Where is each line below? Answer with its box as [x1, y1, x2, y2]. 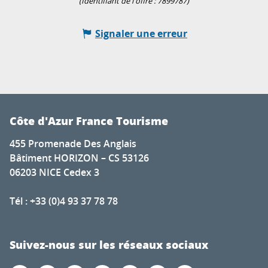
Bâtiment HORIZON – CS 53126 [10, 151, 149, 165]
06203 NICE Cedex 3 [10, 166, 99, 179]
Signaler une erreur [95, 27, 187, 41]
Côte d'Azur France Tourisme [10, 113, 168, 129]
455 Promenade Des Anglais [10, 137, 136, 151]
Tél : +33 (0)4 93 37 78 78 [10, 194, 118, 208]
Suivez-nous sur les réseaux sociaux [10, 237, 208, 253]
